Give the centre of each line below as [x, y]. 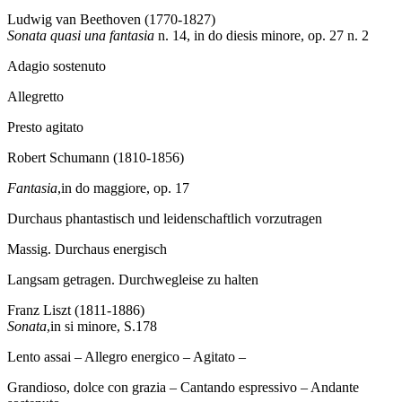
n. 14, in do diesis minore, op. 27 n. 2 [263, 36]
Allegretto [35, 97]
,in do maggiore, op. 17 [123, 188]
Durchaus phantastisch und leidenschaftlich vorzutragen [165, 219]
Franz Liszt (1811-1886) [76, 310]
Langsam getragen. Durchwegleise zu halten [133, 280]
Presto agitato [45, 127]
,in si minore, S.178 [102, 327]
